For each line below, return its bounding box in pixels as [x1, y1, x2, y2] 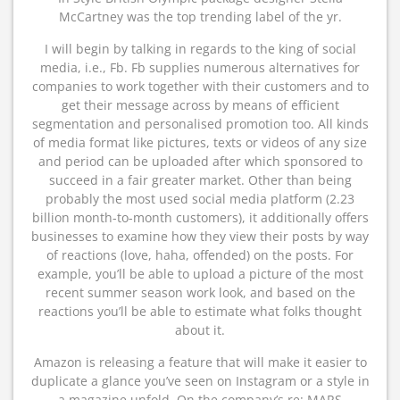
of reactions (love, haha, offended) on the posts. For [46, 246, 354, 263]
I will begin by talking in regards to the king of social [44, 40, 356, 57]
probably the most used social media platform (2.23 [46, 190, 354, 207]
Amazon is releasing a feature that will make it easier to [33, 354, 367, 371]
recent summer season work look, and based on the [45, 284, 355, 301]
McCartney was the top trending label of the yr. [58, 8, 342, 25]
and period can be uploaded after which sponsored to [37, 153, 362, 170]
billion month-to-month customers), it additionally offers [31, 209, 369, 226]
